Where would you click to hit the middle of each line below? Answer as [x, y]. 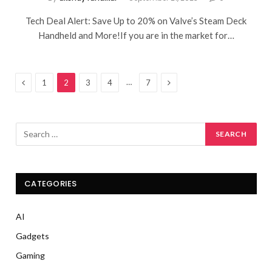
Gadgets [32, 236]
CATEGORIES [51, 183]
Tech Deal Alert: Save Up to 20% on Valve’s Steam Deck [136, 20]
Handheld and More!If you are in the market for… [136, 35]
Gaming [30, 255]
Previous [41, 81]
